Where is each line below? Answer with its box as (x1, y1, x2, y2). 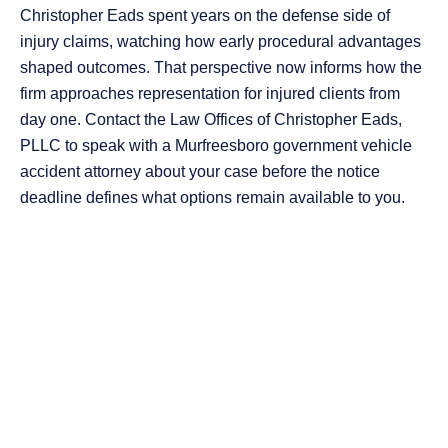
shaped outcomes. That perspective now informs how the (20, 59, 422, 77)
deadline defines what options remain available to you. (20, 189, 405, 207)
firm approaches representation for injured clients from (20, 85, 400, 103)
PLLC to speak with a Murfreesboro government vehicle (20, 137, 412, 155)
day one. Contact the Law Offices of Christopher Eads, (20, 111, 402, 129)
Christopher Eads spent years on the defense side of (20, 7, 390, 25)
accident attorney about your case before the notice (20, 163, 380, 181)
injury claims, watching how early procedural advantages (20, 33, 421, 51)
